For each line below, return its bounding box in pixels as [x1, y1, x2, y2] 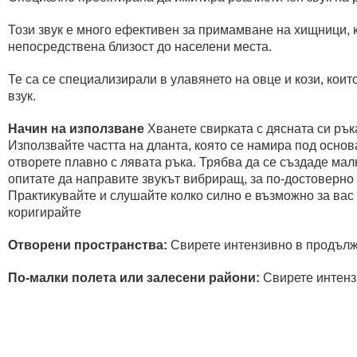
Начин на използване [8, 122, 144, 136]
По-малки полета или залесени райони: [8, 271, 260, 285]
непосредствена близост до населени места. [8, 40, 272, 54]
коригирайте [8, 206, 81, 220]
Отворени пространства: [8, 238, 167, 253]
